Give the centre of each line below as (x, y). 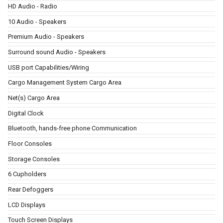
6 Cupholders (27, 174)
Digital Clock (26, 113)
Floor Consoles (30, 144)
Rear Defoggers (31, 189)
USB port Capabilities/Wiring (49, 67)
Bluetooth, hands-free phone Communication (72, 128)
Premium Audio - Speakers (46, 37)
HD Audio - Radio (33, 6)
